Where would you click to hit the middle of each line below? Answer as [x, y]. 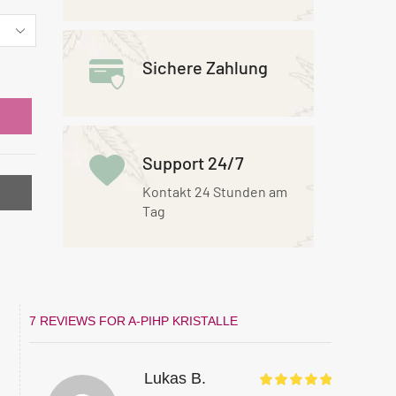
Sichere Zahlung [206, 67]
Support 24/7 [194, 162]
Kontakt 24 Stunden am [215, 191]
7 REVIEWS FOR [78, 320]
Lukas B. [175, 378]
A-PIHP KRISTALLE [183, 320]
